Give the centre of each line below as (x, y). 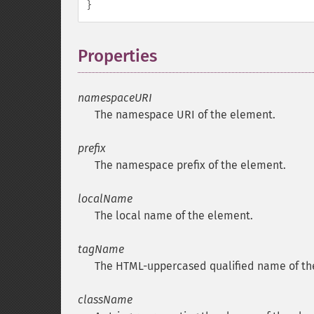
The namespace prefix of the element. (190, 165)
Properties (117, 56)
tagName (101, 249)
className (105, 300)
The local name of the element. (174, 216)
